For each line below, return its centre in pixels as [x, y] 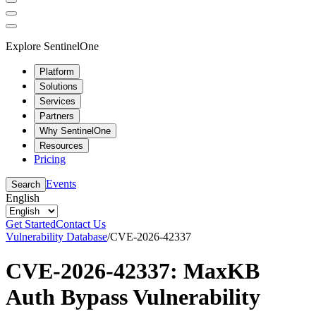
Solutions [59, 86]
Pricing [50, 159]
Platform [57, 71]
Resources [61, 145]
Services [57, 101]
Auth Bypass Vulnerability [133, 297]
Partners [57, 116]
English [23, 197]
